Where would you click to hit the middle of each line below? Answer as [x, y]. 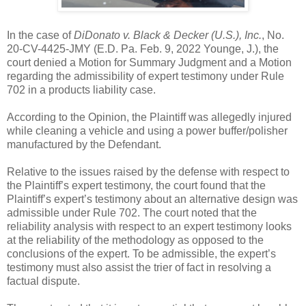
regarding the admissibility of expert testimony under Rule [145, 76]
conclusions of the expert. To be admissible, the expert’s [141, 253]
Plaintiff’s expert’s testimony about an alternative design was [152, 199]
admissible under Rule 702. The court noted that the [132, 212]
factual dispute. [43, 281]
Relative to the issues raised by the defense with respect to [148, 171]
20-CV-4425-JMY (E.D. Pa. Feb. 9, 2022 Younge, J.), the [143, 48]
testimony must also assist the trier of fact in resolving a [139, 267]
